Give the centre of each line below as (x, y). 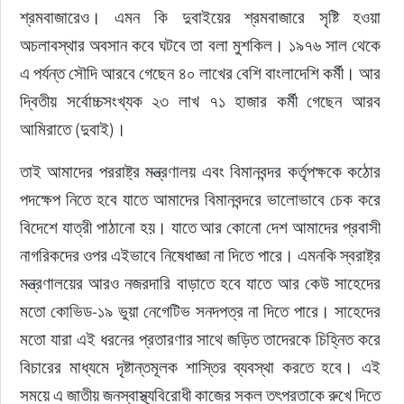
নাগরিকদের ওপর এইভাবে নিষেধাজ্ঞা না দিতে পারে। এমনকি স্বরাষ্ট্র (202, 255)
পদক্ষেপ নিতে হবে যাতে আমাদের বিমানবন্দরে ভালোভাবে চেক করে (202, 199)
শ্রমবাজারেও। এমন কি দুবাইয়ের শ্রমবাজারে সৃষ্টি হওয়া (202, 17)
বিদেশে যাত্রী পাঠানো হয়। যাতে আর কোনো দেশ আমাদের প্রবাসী (202, 227)
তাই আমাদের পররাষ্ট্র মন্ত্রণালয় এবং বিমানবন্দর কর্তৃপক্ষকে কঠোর (202, 171)
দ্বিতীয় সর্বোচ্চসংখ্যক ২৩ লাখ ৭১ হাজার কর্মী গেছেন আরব (202, 101)
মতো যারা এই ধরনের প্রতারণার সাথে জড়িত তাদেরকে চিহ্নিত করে (202, 339)
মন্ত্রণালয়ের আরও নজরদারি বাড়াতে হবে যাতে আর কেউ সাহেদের (202, 283)
